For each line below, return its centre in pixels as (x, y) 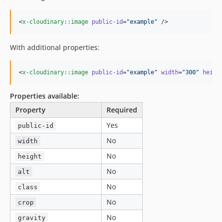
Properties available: (45, 96)
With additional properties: (55, 47)
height (30, 156)
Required (122, 110)
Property (30, 110)
